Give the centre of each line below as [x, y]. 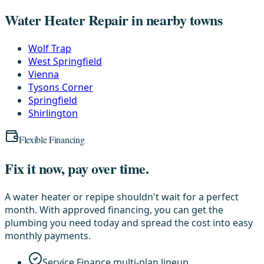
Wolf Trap [50, 49]
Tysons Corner [61, 88]
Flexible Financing [52, 140]
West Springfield [65, 62]
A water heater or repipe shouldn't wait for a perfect [122, 197]
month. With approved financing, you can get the [114, 210]
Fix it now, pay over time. [77, 169]
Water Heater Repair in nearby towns [114, 20]
